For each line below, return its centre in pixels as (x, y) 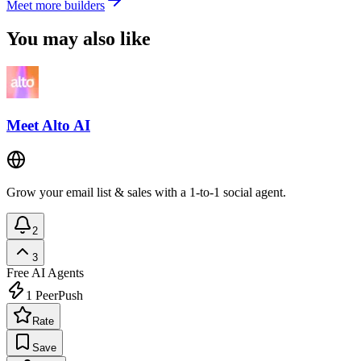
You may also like (79, 39)
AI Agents (56, 272)
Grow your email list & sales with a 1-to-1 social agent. (146, 192)
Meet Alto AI (48, 126)
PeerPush (58, 295)
